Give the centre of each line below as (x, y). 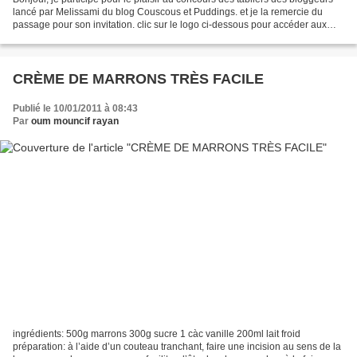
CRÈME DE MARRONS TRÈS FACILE (138, 78)
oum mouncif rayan (75, 121)
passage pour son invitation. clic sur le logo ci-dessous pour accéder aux (170, 24)
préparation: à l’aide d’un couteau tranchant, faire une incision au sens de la (177, 347)
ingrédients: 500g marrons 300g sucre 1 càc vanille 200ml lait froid (157, 334)
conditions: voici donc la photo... (82, 37)
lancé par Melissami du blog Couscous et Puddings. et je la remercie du (168, 12)
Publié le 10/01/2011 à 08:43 (75, 108)
